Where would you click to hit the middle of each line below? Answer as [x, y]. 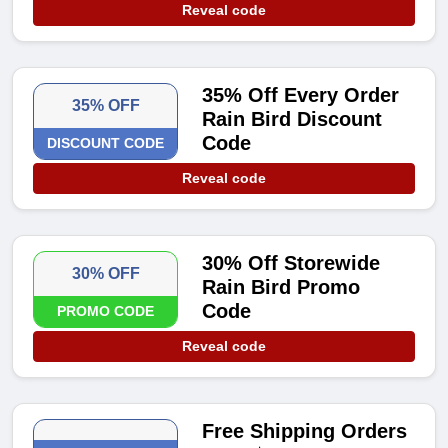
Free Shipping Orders [305, 431]
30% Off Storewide [291, 263]
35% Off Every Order [301, 95]
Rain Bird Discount [292, 119]
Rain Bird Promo [281, 287]
